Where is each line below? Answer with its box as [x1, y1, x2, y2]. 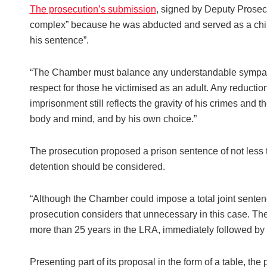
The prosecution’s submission [29, 4, 156, 15]
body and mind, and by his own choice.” [29, 114, 197, 125]
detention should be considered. [29, 162, 165, 172]
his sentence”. [29, 35, 89, 46]
